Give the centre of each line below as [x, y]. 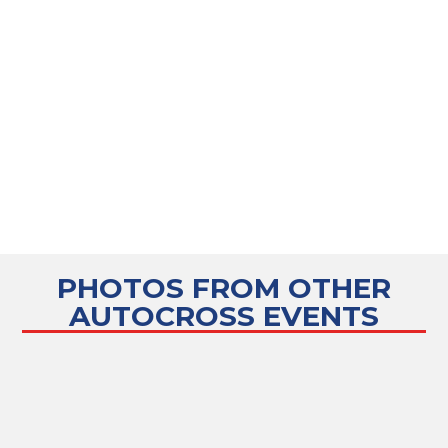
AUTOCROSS [162, 316]
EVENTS [317, 316]
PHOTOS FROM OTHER [224, 288]
